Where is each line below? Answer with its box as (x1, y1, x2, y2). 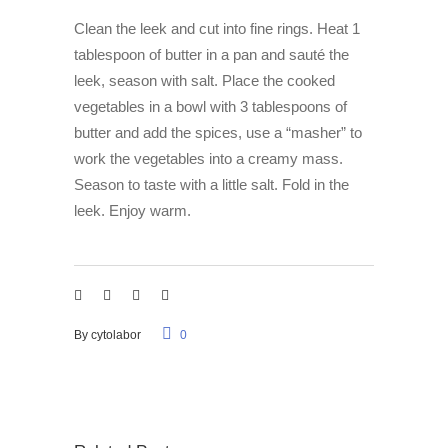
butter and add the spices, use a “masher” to (74, 124, 362, 142)
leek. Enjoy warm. (74, 202, 191, 220)
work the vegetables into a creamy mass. (74, 150, 343, 168)
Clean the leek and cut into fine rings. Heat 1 (74, 20, 360, 38)
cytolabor (91, 328, 141, 343)
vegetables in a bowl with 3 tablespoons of (74, 98, 347, 116)
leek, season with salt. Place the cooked (74, 72, 335, 90)
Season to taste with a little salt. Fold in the (74, 176, 349, 194)
